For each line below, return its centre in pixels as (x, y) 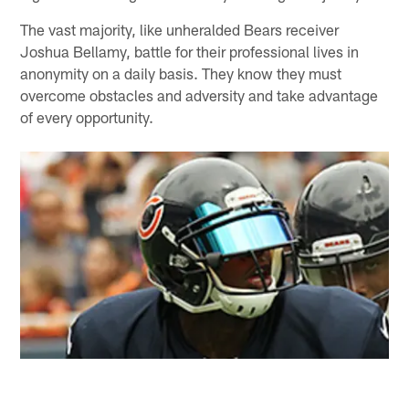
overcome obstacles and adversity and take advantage (199, 95)
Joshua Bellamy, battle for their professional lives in (190, 52)
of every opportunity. (87, 117)
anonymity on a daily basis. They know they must (181, 73)
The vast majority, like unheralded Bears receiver (180, 30)
